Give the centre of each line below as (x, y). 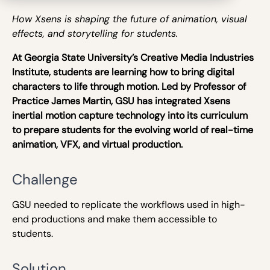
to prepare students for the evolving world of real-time (133, 130)
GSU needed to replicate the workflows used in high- (129, 205)
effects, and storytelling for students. (95, 33)
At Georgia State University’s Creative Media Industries (133, 58)
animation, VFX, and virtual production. (97, 144)
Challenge (45, 179)
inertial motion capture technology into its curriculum (130, 115)
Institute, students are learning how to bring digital (123, 72)
